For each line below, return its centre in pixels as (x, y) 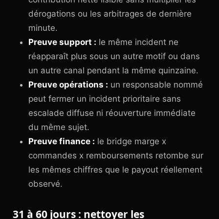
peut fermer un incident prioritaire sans (105, 99)
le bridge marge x (131, 141)
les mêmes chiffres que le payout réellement (115, 170)
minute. (43, 28)
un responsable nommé (155, 85)
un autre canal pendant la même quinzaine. (113, 70)
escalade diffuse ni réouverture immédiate (112, 113)
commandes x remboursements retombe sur (116, 155)
